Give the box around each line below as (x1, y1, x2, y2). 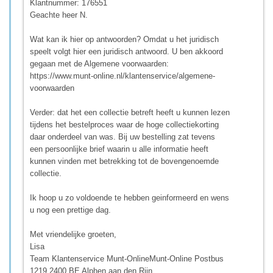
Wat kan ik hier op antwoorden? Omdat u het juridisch (30, 34, 219, 44)
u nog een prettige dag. (30, 205, 111, 214)
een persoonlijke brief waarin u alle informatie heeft (30, 144, 208, 154)
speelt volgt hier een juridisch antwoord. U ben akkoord (30, 46, 223, 56)
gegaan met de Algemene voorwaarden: (30, 58, 169, 68)
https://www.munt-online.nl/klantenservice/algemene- (30, 71, 215, 80)
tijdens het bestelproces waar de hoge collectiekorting (30, 119, 219, 129)
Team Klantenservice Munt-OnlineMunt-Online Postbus (30, 253, 224, 263)
